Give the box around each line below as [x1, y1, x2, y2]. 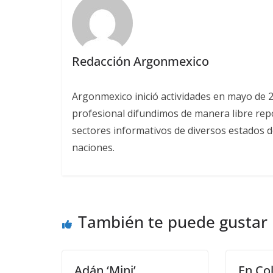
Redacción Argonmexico [71, 53, 209, 70]
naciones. [71, 141, 115, 155]
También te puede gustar [78, 211, 268, 233]
